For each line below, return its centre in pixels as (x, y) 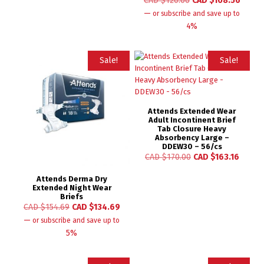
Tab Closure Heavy (192, 128)
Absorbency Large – (192, 137)
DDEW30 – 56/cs (192, 146)
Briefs (72, 197)
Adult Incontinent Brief (192, 120)
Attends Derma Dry (72, 179)
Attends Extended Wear (192, 111)
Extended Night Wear (72, 188)
